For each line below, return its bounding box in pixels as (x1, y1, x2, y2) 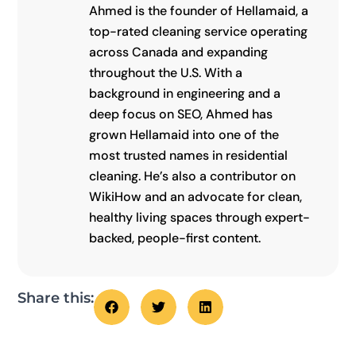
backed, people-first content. (88, 230, 261, 247)
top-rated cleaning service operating (88, 23, 308, 41)
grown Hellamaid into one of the (88, 126, 279, 144)
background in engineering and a (88, 85, 281, 103)
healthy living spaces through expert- (88, 209, 310, 226)
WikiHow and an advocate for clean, (88, 188, 302, 206)
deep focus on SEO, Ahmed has (88, 106, 273, 123)
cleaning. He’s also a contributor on (88, 168, 296, 185)
